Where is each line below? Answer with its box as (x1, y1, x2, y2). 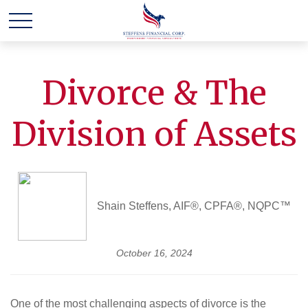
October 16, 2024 (115, 247, 192, 258)
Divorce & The (41, 72, 267, 113)
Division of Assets (11, 113, 297, 155)
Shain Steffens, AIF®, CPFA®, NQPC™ (96, 200, 291, 212)
